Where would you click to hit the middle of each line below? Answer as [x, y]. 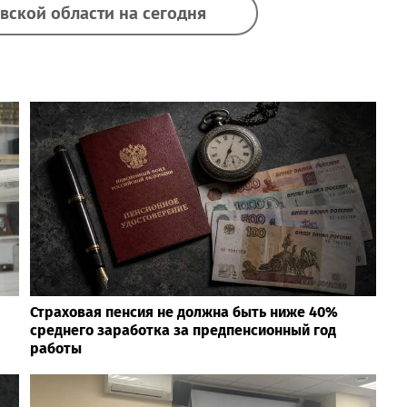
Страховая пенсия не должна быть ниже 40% [184, 313]
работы [55, 349]
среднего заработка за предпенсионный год [183, 331]
